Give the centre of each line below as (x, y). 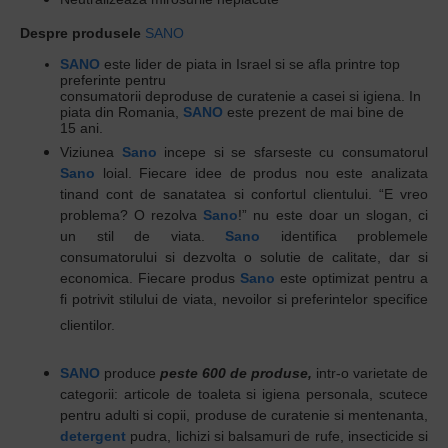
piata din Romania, (121, 112)
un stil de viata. (142, 236)
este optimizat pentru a (351, 278)
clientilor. (87, 325)
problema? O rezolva (132, 215)
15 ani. (81, 128)
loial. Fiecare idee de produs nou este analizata (261, 173)
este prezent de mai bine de (313, 112)
